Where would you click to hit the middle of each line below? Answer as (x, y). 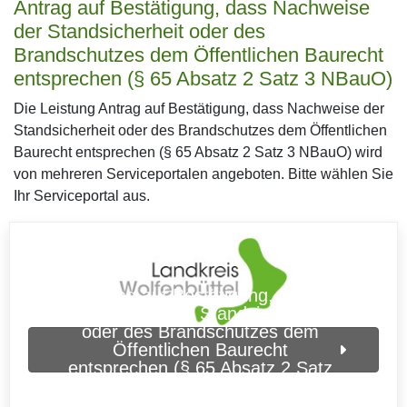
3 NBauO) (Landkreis (200, 386)
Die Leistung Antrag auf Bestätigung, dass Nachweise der (199, 109)
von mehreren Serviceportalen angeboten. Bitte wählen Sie (203, 174)
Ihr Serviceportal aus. (82, 196)
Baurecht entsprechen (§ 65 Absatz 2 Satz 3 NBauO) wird (198, 152)
